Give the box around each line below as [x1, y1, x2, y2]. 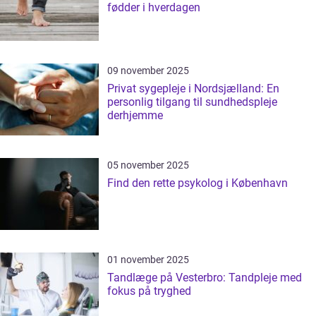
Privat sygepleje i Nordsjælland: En [107, 82, 279, 95]
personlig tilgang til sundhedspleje [107, 95, 277, 109]
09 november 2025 [107, 65, 189, 76]
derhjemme [107, 109, 163, 122]
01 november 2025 [107, 254, 189, 265]
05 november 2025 [107, 159, 189, 171]
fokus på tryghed [107, 284, 191, 298]
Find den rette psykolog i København [107, 176, 288, 190]
